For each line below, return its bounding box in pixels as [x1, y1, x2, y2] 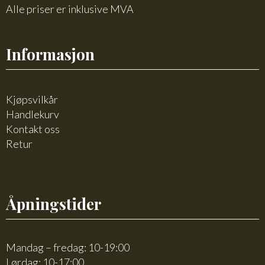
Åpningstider [6, 193, 101, 215]
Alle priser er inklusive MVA [6, 2, 134, 16]
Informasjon [6, 44, 95, 65]
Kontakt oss [6, 122, 60, 136]
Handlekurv [6, 108, 59, 121]
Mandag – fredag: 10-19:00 [6, 241, 130, 254]
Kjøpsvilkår [6, 93, 58, 106]
